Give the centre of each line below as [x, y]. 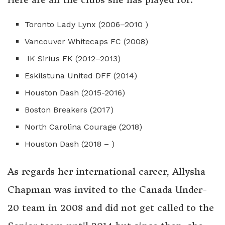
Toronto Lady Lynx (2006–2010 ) [87, 24]
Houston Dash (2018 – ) [70, 144]
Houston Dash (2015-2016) [75, 92]
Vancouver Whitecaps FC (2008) [87, 41]
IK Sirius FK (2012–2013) [73, 58]
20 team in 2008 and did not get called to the [111, 207]
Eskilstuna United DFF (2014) [81, 75]
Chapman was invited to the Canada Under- [107, 189]
